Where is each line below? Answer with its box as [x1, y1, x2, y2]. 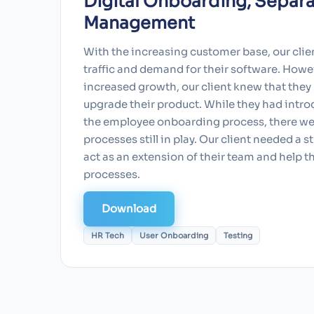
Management [83, 13, 195, 34]
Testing [224, 230, 252, 240]
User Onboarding [139, 230, 208, 240]
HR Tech [91, 230, 124, 240]
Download [102, 201, 156, 215]
